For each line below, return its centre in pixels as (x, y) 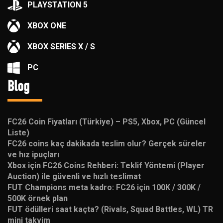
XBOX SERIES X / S (61, 47)
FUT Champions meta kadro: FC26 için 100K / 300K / (104, 187)
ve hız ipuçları (33, 155)
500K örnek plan (38, 198)
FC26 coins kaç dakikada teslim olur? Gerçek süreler (107, 144)
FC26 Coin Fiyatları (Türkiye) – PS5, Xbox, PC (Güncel (107, 122)
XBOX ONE (47, 26)
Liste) (18, 133)
